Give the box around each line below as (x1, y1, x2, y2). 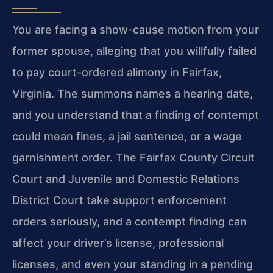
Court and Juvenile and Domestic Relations (12, 172, 239, 185)
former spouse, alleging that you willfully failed (12, 44, 257, 57)
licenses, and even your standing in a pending (12, 257, 253, 271)
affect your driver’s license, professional (12, 236, 224, 249)
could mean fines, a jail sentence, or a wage (12, 129, 242, 143)
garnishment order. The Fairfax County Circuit (12, 151, 255, 164)
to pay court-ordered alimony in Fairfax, (12, 65, 222, 79)
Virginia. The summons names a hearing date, (12, 87, 253, 100)
